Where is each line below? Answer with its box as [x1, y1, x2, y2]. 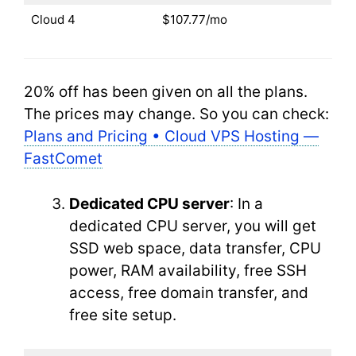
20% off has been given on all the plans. [24, 83, 308, 101]
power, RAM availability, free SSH [69, 261, 307, 280]
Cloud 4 [30, 12, 79, 27]
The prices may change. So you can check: [24, 105, 329, 123]
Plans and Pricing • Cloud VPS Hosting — [24, 127, 319, 145]
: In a [230, 194, 263, 213]
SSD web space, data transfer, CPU [69, 238, 321, 257]
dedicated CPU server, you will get [69, 216, 316, 235]
